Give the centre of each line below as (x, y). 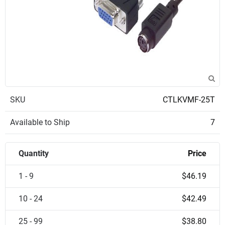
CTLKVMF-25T (189, 100)
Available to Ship (40, 122)
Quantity (34, 153)
